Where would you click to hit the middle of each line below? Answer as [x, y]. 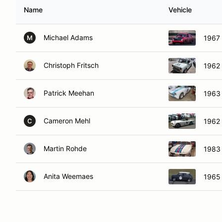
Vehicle [180, 10]
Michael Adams [68, 37]
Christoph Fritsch [71, 65]
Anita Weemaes [68, 176]
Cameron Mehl [67, 121]
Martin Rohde [65, 148]
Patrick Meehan [69, 93]
